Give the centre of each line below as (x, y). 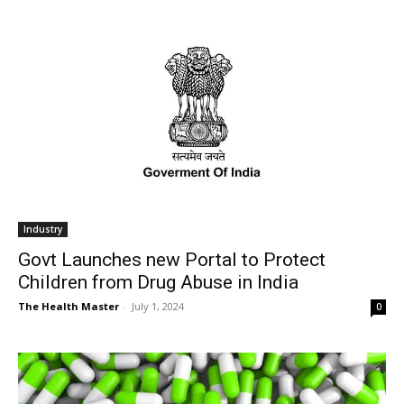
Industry (43, 229)
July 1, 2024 (158, 306)
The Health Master (69, 306)
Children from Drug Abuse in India (158, 282)
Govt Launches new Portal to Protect (172, 259)
